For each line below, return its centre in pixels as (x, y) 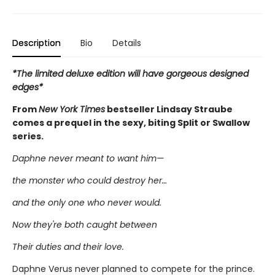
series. (28, 136)
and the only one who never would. (87, 202)
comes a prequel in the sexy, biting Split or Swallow (131, 122)
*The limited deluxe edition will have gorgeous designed (130, 73)
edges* (28, 87)
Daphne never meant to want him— (88, 158)
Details (127, 43)
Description (37, 43)
